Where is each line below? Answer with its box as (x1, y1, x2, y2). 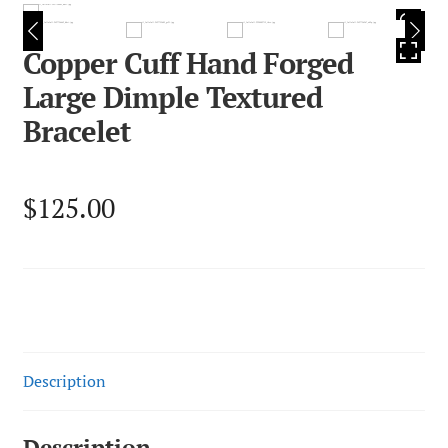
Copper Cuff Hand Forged (22, 44, 353, 83)
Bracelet (22, 112, 131, 151)
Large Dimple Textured (22, 78, 322, 117)
